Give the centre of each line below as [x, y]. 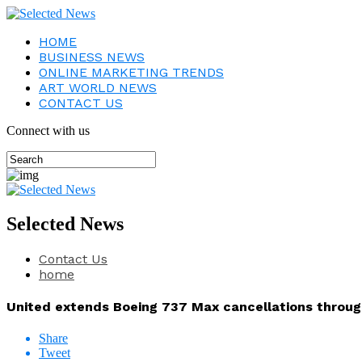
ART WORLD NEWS [98, 88]
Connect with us [48, 130]
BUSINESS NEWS [92, 57]
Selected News [65, 223]
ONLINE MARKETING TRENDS [131, 72]
